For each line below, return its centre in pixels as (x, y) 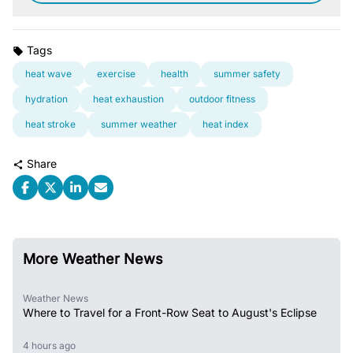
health (175, 73)
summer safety (247, 73)
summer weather (139, 124)
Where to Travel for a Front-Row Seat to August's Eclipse (170, 312)
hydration (46, 98)
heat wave (48, 73)
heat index (226, 124)
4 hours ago (52, 345)
